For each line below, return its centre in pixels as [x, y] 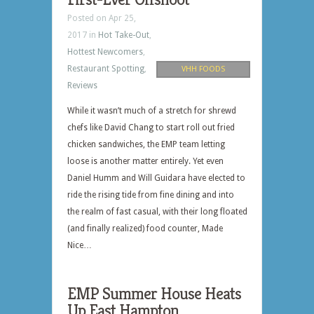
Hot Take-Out [124, 35]
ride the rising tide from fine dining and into [151, 195]
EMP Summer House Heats [154, 294]
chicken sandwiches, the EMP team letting [146, 144]
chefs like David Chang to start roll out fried [151, 128]
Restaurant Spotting [106, 69]
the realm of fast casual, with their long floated [157, 212]
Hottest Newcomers [105, 52]
